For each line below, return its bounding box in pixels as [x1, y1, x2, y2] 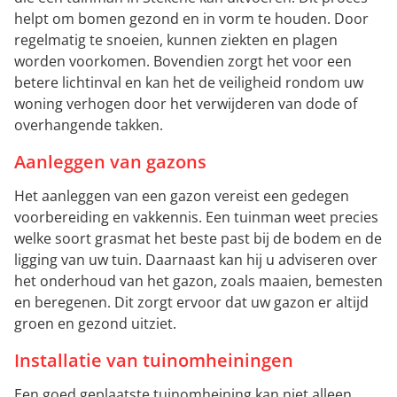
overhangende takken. [14, 115, 163, 136]
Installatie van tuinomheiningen [14, 348, 293, 373]
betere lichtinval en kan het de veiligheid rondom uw [14, 73, 363, 93]
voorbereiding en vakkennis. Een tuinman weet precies [14, 207, 378, 228]
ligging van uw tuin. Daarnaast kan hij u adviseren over [14, 250, 378, 270]
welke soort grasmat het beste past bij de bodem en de [14, 229, 382, 249]
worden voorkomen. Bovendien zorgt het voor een [14, 51, 352, 72]
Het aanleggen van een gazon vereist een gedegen [14, 186, 349, 206]
